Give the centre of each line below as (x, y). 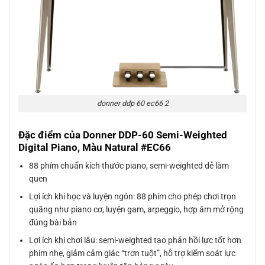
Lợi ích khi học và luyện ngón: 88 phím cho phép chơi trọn (133, 196)
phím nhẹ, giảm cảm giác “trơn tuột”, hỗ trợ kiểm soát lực (132, 253)
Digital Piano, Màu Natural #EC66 (95, 148)
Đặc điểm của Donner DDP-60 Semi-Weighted (123, 135)
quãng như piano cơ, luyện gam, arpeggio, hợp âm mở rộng (137, 209)
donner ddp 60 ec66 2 (132, 104)
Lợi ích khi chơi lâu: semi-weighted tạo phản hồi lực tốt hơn (135, 240)
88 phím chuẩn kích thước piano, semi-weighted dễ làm (129, 165)
